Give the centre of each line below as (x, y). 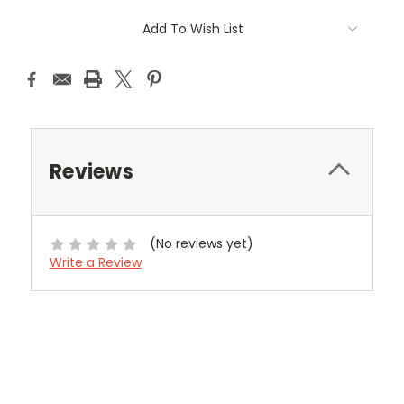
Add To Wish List (193, 28)
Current (43, 20)
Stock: (39, 37)
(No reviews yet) (201, 244)
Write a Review (96, 263)
